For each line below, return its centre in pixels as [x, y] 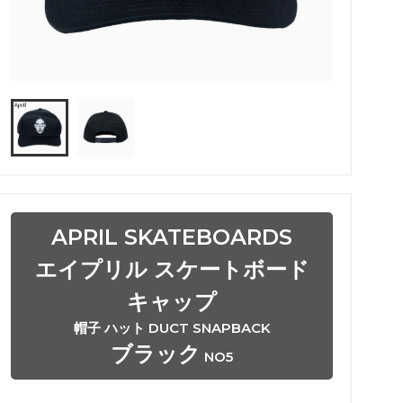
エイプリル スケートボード [172, 269]
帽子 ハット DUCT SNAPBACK [172, 327]
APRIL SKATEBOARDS [172, 237]
